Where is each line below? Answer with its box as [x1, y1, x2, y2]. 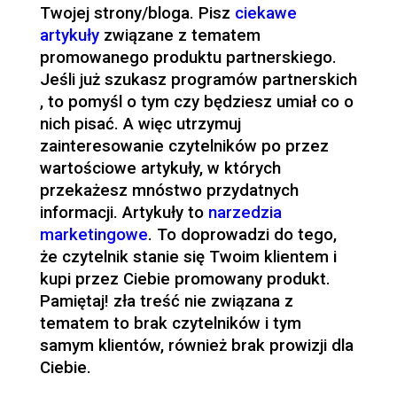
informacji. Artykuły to [39, 203, 208, 223]
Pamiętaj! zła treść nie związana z [39, 292, 293, 312]
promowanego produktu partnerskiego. [39, 48, 337, 68]
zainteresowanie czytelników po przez [39, 136, 329, 157]
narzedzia [207, 203, 282, 223]
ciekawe [234, 4, 297, 24]
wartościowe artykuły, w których [39, 159, 281, 179]
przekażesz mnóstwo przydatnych [39, 181, 299, 201]
